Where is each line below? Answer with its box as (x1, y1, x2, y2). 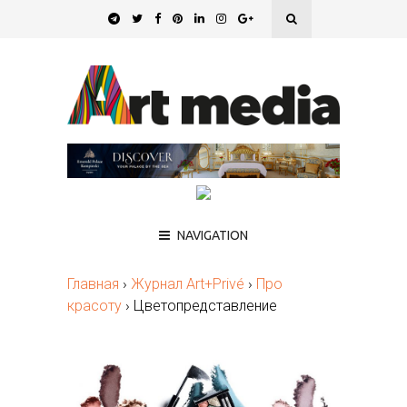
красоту (67, 296, 122, 314)
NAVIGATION (177, 227, 248, 243)
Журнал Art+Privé (131, 274, 244, 293)
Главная (67, 274, 119, 293)
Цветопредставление (134, 296, 277, 314)
